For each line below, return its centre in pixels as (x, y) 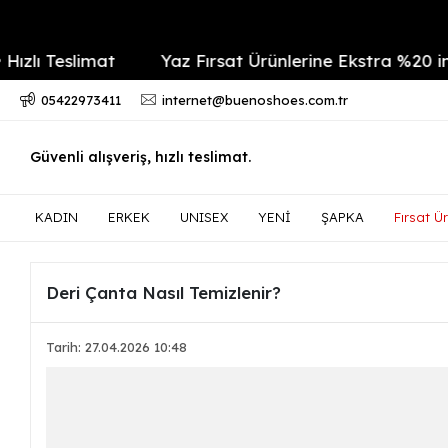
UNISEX (204, 217)
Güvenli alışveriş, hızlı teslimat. (140, 157)
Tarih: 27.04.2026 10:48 (117, 347)
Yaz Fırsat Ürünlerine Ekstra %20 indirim (272, 60)
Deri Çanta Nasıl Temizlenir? (164, 292)
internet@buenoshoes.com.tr (254, 100)
